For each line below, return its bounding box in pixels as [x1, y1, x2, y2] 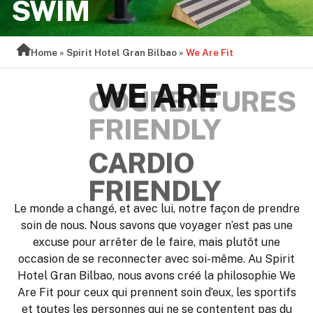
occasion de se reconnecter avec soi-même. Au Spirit [18, 252, 295, 265]
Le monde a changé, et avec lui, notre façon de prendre [13, 202, 300, 215]
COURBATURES [57, 120, 270, 153]
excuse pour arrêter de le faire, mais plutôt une [33, 235, 280, 249]
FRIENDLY [57, 148, 190, 181]
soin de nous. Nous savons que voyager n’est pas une [20, 219, 293, 232]
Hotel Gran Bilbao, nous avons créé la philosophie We [17, 269, 296, 282]
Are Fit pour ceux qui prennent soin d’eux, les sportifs [17, 286, 296, 299]
